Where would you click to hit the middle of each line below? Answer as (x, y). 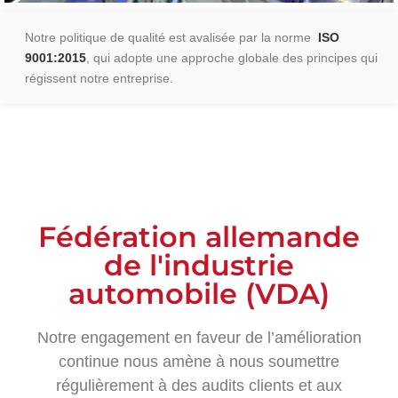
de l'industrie (199, 266)
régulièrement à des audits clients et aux (199, 386)
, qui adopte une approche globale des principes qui (232, 58)
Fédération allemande (199, 237)
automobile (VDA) (199, 294)
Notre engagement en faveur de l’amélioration (199, 338)
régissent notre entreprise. (99, 79)
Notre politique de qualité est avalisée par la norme (171, 38)
